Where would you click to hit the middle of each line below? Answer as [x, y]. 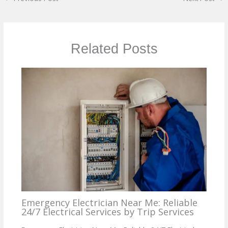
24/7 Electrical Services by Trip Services [107, 212]
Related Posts [114, 49]
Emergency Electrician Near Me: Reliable [109, 203]
